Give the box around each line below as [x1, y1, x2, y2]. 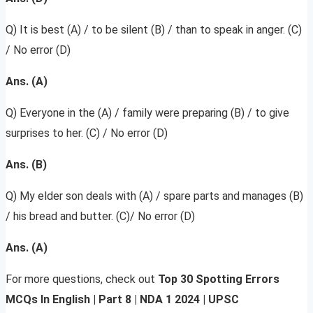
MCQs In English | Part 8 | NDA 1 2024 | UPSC [6, 293, 239, 307]
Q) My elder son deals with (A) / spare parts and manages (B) [6, 189, 303, 203]
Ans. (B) [6, 158, 47, 172]
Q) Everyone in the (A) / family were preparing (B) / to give [6, 106, 289, 120]
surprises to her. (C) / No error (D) [6, 126, 168, 140]
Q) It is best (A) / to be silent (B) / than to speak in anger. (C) [6, 23, 302, 37]
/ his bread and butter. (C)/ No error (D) [6, 210, 195, 224]
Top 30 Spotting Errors [158, 272, 279, 286]
